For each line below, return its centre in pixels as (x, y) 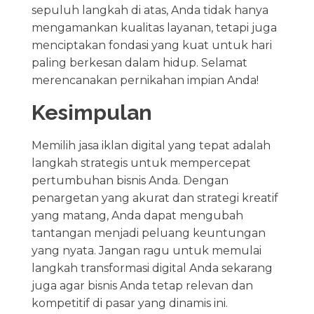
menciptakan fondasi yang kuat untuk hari (151, 45)
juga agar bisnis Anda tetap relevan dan (142, 285)
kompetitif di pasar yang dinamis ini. (129, 303)
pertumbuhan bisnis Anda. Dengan (130, 180)
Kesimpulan (91, 112)
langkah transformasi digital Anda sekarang (152, 268)
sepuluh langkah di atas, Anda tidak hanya (150, 10)
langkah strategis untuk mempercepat (141, 163)
